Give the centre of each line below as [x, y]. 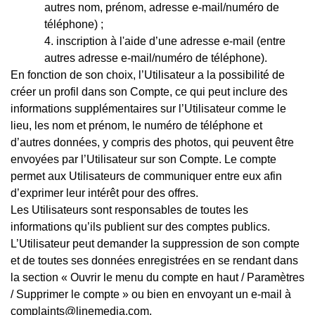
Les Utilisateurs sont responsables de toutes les [129, 210]
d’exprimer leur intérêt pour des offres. [104, 193]
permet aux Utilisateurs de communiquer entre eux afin [146, 176]
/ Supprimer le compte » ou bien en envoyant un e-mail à [151, 294]
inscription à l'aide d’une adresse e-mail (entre [171, 41]
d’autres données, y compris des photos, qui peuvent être [152, 142]
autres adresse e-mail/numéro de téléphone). [156, 58]
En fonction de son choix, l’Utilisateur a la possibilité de [148, 75]
